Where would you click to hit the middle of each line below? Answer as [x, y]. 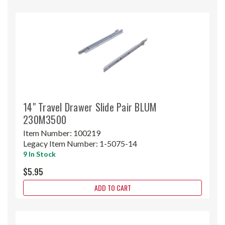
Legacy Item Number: [61, 143]
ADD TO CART [113, 187]
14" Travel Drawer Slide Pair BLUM [90, 107]
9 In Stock [39, 154]
